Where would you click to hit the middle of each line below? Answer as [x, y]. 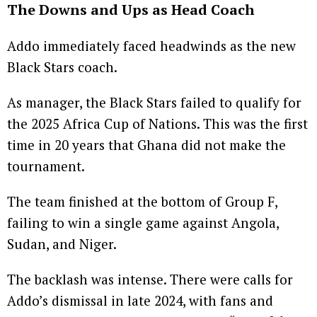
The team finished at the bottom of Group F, [142, 202]
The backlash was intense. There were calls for [150, 279]
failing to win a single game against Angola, [143, 223]
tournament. [46, 166]
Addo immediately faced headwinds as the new [151, 46]
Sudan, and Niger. [62, 244]
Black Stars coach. [62, 67]
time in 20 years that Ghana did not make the [146, 145]
